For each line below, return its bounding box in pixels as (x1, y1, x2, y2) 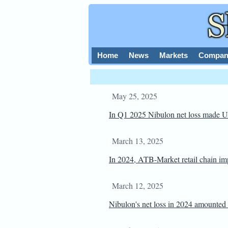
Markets (159, 51, 188, 60)
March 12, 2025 (112, 180, 163, 191)
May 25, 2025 (112, 91, 157, 101)
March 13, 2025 (112, 135, 163, 146)
